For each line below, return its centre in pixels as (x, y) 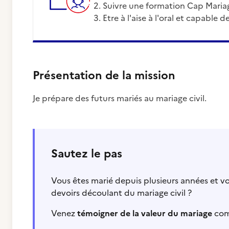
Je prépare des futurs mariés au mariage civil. (120, 98)
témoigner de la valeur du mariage (145, 213)
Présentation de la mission (104, 75)
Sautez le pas (87, 154)
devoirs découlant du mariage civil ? (121, 193)
